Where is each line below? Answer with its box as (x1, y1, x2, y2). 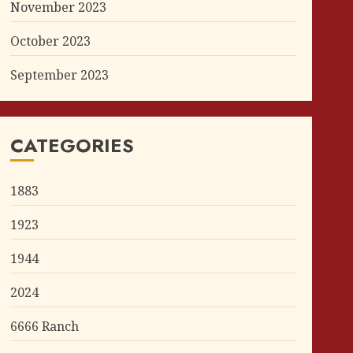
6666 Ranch (9, 317, 79, 335)
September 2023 (9, 65, 109, 84)
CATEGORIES (9, 131, 134, 159)
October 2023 (9, 32, 91, 50)
